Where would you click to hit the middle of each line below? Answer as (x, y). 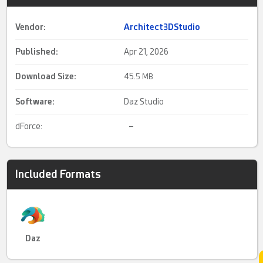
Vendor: (31, 27)
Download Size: (46, 76)
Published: (37, 51)
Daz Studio (144, 101)
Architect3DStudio (162, 27)
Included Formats (58, 174)
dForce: (29, 126)
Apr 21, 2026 (146, 51)
